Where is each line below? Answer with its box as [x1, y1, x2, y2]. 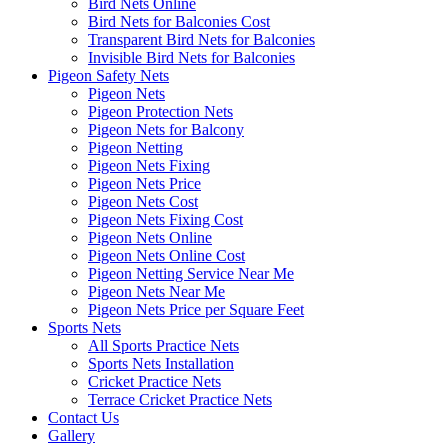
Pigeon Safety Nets [48, 67, 169, 84]
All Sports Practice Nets [88, 337, 239, 354]
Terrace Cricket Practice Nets [88, 391, 272, 408]
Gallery [48, 427, 95, 444]
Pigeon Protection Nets [88, 103, 233, 120]
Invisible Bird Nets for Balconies [88, 49, 295, 66]
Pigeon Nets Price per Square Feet [88, 301, 304, 318]
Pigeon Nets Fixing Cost [88, 211, 243, 228]
